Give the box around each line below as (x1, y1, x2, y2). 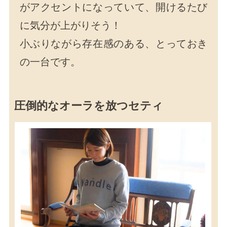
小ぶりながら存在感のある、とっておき (19, 37, 208, 50)
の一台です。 (19, 56, 81, 68)
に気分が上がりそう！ (19, 19, 121, 32)
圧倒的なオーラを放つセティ (14, 99, 164, 112)
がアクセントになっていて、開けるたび (19, 1, 208, 14)
